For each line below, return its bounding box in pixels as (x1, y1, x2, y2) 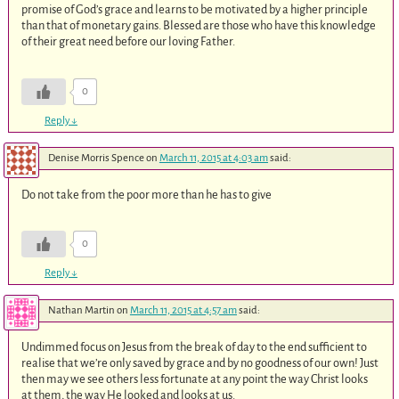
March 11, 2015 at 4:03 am (159, 151, 268, 164)
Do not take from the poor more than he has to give (21, 187, 273, 201)
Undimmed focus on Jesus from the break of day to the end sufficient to (21, 340, 368, 354)
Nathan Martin (47, 305, 115, 317)
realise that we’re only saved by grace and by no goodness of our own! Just (21, 356, 379, 370)
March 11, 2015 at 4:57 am (129, 305, 237, 317)
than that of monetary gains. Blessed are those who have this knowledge (21, 19, 377, 33)
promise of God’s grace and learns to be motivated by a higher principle (21, 3, 369, 17)
